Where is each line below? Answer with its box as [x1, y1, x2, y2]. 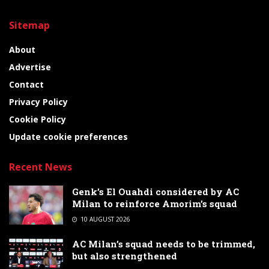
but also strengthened [72, 250, 177, 262]
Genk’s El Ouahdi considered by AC [72, 186, 239, 198]
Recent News [9, 160, 72, 174]
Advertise [9, 61, 51, 73]
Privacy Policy [9, 96, 68, 108]
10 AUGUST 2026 [79, 215, 130, 224]
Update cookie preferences [9, 131, 128, 143]
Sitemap [9, 19, 50, 32]
